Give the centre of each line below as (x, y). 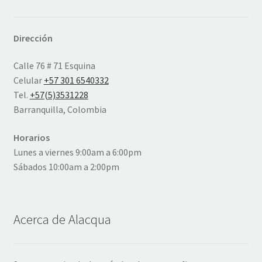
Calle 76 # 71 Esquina (54, 66)
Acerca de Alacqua (62, 220)
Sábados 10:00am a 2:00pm (66, 167)
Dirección (33, 38)
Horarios (31, 138)
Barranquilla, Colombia (60, 110)
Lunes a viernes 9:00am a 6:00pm (77, 152)
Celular (28, 80)
